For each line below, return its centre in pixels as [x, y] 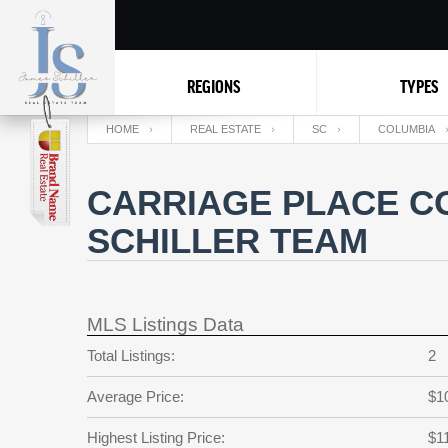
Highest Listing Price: [156, 437]
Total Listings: [131, 355]
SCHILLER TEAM [227, 240]
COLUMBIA [406, 129]
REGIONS [213, 86]
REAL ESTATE [225, 129]
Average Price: [135, 396]
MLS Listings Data [165, 324]
